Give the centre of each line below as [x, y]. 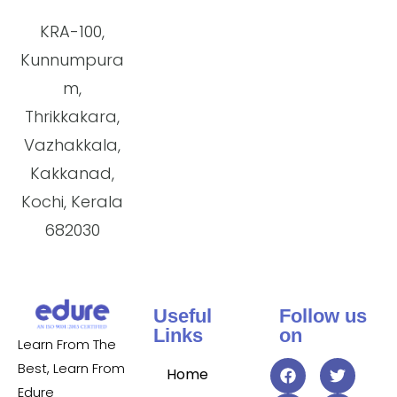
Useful [182, 316]
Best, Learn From [71, 368]
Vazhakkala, [72, 145]
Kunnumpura [72, 60]
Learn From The [67, 344]
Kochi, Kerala [72, 202]
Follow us [323, 316]
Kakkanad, [72, 174]
